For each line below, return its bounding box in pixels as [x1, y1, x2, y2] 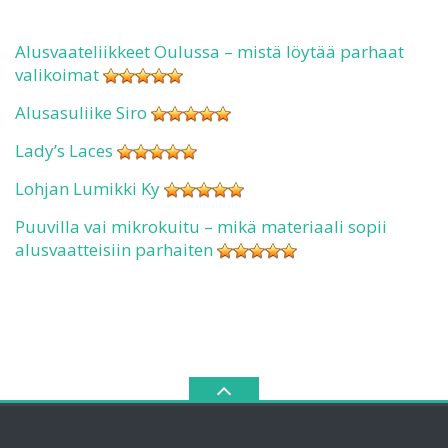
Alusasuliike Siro [15, 100, 147, 124]
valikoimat [15, 62, 99, 86]
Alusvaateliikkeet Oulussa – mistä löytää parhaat [15, 39, 404, 63]
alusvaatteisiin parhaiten [15, 237, 213, 261]
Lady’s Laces [15, 138, 113, 162]
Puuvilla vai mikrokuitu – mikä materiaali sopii [15, 214, 387, 238]
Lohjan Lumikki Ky [15, 176, 160, 200]
